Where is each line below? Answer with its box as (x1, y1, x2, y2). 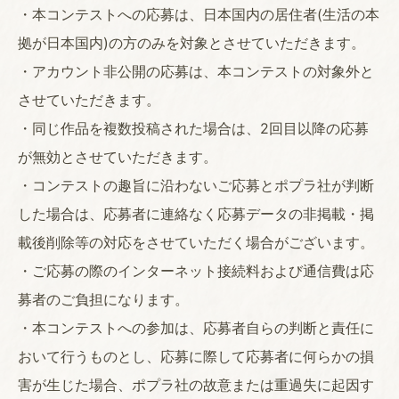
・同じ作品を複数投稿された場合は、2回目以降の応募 (18, 119, 369, 138)
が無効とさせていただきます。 (18, 148, 217, 167)
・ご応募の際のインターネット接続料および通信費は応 (18, 262, 374, 281)
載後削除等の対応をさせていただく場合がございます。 (18, 233, 374, 252)
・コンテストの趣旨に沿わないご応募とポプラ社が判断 (18, 176, 374, 195)
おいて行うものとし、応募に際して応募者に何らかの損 (18, 347, 374, 366)
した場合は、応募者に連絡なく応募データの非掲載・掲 (18, 205, 374, 224)
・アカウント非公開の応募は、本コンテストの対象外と (18, 62, 374, 81)
